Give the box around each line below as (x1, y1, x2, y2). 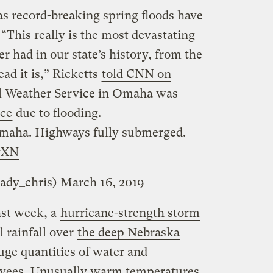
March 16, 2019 (60, 175, 144, 190)
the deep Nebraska (77, 225, 180, 240)
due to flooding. (12, 106, 101, 121)
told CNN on (101, 67, 171, 82)
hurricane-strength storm (60, 206, 200, 221)
